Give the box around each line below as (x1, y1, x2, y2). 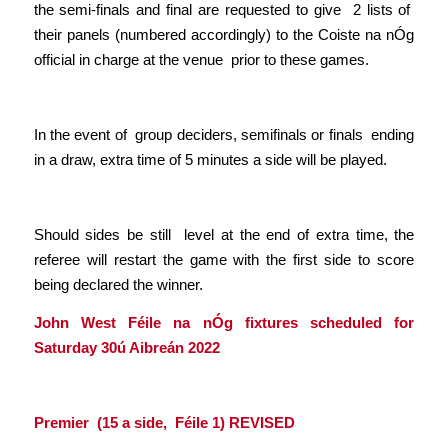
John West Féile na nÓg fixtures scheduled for (33, 314, 415, 332)
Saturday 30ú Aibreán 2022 (33, 339, 220, 357)
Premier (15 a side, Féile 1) (33, 414, 229, 432)
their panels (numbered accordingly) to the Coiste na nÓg (33, 25, 415, 43)
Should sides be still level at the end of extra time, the (33, 226, 415, 244)
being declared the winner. (33, 276, 203, 294)
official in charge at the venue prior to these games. (33, 50, 369, 68)
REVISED (228, 414, 295, 432)
